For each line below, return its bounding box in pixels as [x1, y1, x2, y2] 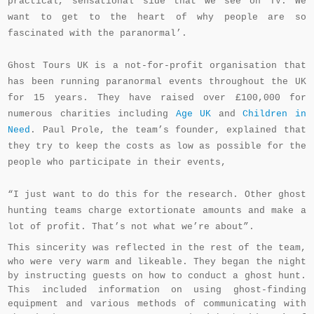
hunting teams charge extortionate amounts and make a [8, 205, 306, 216]
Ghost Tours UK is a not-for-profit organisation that [8, 60, 306, 71]
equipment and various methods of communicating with [8, 299, 306, 309]
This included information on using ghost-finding [8, 285, 306, 295]
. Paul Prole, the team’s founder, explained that [30, 125, 306, 135]
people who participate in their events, [8, 157, 227, 168]
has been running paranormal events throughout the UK [8, 76, 306, 87]
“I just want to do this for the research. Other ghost [8, 189, 306, 200]
